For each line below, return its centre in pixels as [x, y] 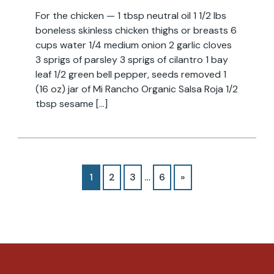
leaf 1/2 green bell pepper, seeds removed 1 [131, 74]
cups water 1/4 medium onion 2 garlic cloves [133, 45]
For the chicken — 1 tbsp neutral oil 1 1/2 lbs [131, 15]
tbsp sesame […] [71, 103]
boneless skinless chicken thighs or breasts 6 [136, 30]
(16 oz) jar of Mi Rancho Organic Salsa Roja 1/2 [136, 89]
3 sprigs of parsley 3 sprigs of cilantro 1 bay [131, 59]
